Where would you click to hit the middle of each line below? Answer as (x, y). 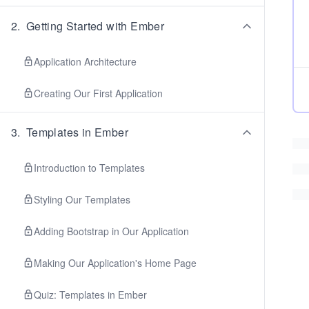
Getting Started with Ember (95, 26)
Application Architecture (85, 61)
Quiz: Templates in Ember (90, 295)
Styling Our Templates (82, 199)
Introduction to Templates (89, 168)
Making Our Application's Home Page (115, 263)
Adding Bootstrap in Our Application (111, 231)
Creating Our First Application (98, 93)
